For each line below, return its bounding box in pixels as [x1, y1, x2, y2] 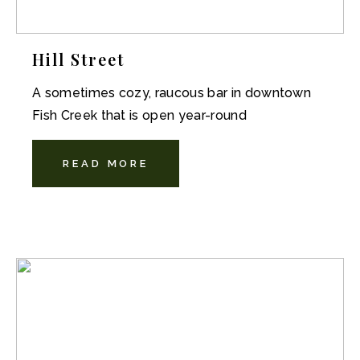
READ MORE [63, 157, 149, 170]
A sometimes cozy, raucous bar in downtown [32, 85, 312, 100]
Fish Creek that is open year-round [32, 108, 247, 123]
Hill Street [32, 48, 125, 70]
